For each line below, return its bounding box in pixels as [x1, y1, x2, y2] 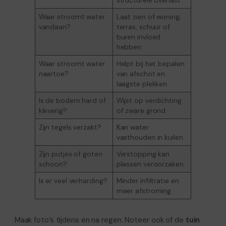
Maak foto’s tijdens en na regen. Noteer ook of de [14, 214, 186, 225]
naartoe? [38, 69, 69, 78]
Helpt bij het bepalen [116, 59, 185, 68]
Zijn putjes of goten [38, 149, 102, 158]
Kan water [116, 122, 149, 132]
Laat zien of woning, [116, 12, 181, 21]
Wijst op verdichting [116, 95, 182, 105]
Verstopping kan [116, 149, 170, 158]
